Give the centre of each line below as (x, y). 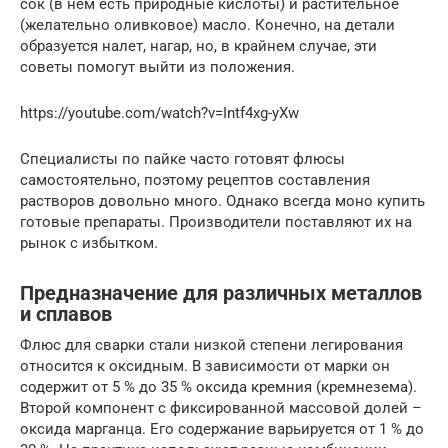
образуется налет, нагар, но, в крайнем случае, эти (198, 45)
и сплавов (66, 314)
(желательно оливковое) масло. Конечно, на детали (207, 24)
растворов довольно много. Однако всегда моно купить (222, 200)
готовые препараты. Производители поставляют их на (216, 221)
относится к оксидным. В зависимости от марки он (205, 365)
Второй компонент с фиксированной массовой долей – (221, 407)
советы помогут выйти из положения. (157, 66)
